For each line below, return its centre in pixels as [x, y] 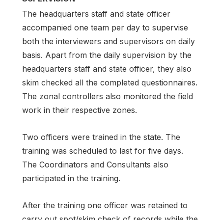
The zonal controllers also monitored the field [108, 96]
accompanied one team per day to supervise [105, 27]
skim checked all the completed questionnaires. [110, 82]
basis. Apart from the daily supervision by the [107, 55]
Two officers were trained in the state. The [101, 137]
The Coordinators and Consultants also [95, 164]
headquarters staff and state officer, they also [107, 69]
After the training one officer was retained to [105, 205]
